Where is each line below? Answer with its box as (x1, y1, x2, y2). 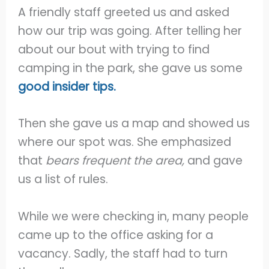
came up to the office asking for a (18, 226, 214, 243)
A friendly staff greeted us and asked (18, 4, 230, 20)
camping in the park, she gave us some (18, 59, 243, 76)
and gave (184, 153, 243, 169)
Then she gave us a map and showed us (18, 115, 250, 132)
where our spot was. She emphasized (18, 134, 232, 151)
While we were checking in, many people (18, 208, 249, 225)
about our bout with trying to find (18, 41, 210, 58)
